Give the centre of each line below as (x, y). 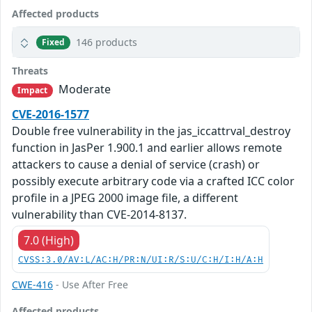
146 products (107, 42)
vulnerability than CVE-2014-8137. (99, 215)
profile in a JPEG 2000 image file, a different (125, 198)
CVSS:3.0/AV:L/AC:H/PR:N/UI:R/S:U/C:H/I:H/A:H (141, 260)
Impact (32, 91)
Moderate (84, 89)
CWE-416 (32, 285)
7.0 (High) (49, 241)
